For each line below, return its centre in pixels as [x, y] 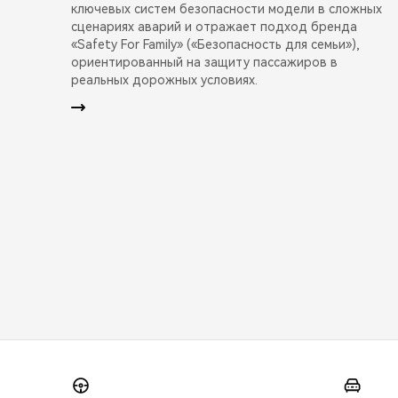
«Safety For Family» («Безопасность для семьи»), [215, 44]
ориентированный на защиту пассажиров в [204, 62]
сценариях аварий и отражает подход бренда [214, 26]
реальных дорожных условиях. [164, 80]
